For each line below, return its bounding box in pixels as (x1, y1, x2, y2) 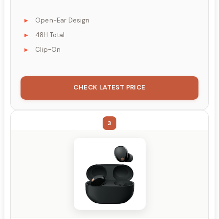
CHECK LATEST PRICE (73, 83, 146, 91)
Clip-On (35, 45, 61, 54)
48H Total (35, 30, 65, 39)
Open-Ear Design (35, 16, 90, 24)
